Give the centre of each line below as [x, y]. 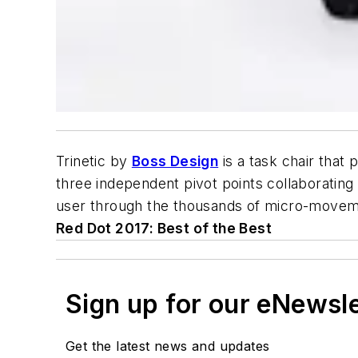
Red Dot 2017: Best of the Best [164, 228]
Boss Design [175, 161]
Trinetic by [94, 161]
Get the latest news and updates [168, 346]
